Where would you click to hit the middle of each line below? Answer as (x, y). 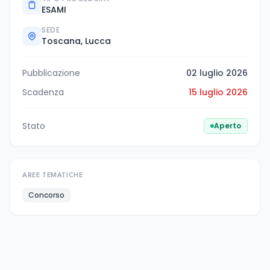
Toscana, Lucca (76, 41)
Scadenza (43, 92)
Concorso (46, 195)
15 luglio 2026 (218, 92)
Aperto (228, 125)
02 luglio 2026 (217, 73)
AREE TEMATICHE (53, 175)
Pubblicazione (51, 73)
